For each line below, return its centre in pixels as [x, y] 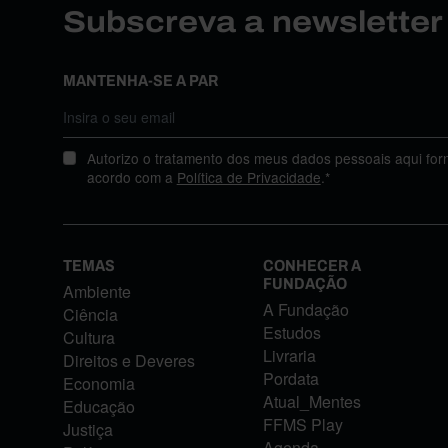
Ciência [90, 315]
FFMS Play [302, 425]
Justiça [87, 430]
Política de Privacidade [248, 176]
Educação [98, 407]
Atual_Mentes [311, 402]
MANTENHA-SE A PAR [140, 80]
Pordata [290, 379]
